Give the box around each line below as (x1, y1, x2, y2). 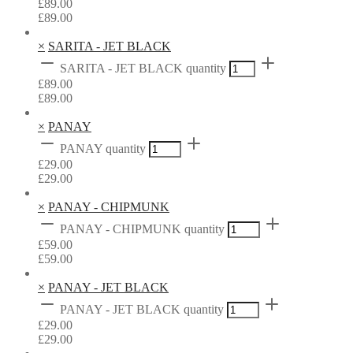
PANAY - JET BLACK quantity (60, 302, 224, 316)
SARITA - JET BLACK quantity (60, 61, 226, 75)
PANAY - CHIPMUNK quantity (60, 221, 225, 236)
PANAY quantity (60, 141, 146, 155)
